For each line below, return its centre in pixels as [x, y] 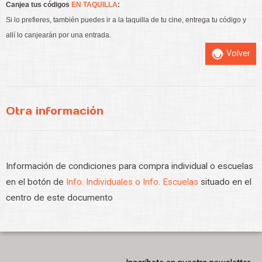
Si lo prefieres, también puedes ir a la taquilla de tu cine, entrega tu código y [126, 20]
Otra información [55, 111]
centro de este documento [59, 198]
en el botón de [36, 182]
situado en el [226, 182]
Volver [237, 54]
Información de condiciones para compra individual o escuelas [130, 166]
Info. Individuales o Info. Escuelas [133, 182]
